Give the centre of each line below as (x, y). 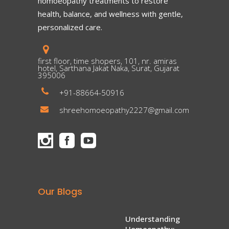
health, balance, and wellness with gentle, (110, 14)
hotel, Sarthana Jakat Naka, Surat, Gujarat (109, 68)
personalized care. (70, 27)
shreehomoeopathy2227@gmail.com (124, 110)
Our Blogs (60, 191)
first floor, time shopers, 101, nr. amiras (107, 61)
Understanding (153, 219)
